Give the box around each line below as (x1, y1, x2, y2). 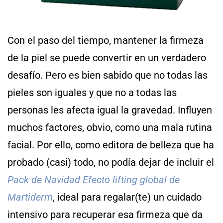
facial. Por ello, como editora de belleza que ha (7, 138, 214, 151)
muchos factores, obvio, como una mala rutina (7, 121, 212, 133)
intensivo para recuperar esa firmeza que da (7, 208, 203, 221)
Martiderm (7, 191, 53, 203)
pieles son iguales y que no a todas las (7, 86, 177, 99)
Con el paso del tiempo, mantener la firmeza (7, 34, 204, 46)
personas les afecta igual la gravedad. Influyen (7, 104, 212, 116)
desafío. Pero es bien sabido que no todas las (7, 69, 208, 81)
